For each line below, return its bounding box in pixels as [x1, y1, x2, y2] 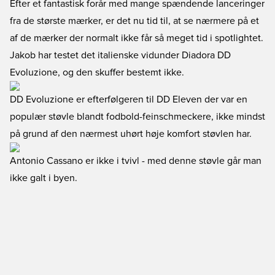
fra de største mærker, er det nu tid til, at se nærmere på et [10, 16, 259, 26]
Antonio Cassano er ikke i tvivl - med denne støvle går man [10, 156, 261, 166]
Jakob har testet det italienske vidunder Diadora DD [10, 50, 231, 60]
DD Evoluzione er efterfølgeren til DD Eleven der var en [10, 95, 247, 104]
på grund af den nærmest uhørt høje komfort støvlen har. [10, 129, 252, 139]
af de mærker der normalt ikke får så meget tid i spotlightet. [10, 33, 263, 43]
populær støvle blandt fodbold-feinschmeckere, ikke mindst [10, 112, 265, 122]
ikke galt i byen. [10, 173, 77, 183]
